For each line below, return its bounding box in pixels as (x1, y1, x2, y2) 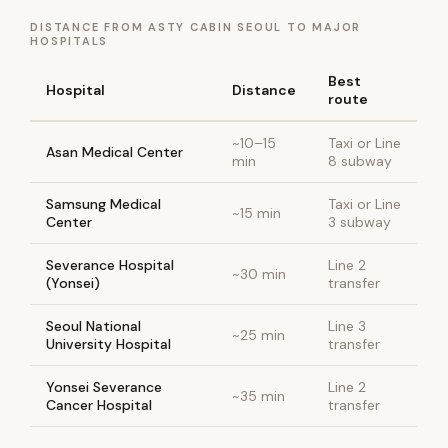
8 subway (328, 152, 393, 170)
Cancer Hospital (46, 396, 153, 414)
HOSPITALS (30, 34, 109, 48)
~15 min (232, 204, 282, 222)
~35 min (232, 387, 286, 405)
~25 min (232, 326, 286, 344)
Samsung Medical (46, 195, 162, 213)
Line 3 (328, 317, 367, 335)
